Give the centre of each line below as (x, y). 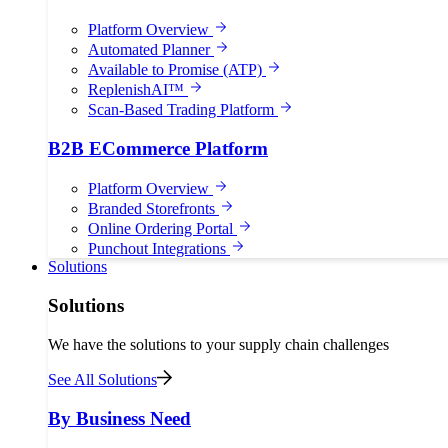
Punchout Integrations (159, 249)
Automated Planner (151, 49)
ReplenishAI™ (138, 89)
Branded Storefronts (153, 209)
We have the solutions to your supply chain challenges (218, 344)
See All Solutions (102, 379)
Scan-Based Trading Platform (183, 109)
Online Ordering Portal (162, 229)
